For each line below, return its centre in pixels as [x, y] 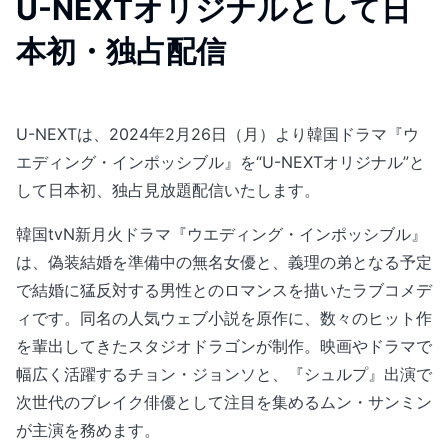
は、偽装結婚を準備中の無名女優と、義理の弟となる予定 [224, 261]
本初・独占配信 [121, 50]
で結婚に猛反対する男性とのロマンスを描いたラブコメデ [224, 289]
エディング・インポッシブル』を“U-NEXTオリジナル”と [220, 161]
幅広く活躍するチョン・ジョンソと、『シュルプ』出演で [224, 373]
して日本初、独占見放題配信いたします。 [168, 189]
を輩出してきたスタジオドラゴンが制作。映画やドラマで [224, 345]
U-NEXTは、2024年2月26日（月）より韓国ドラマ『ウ [217, 133]
